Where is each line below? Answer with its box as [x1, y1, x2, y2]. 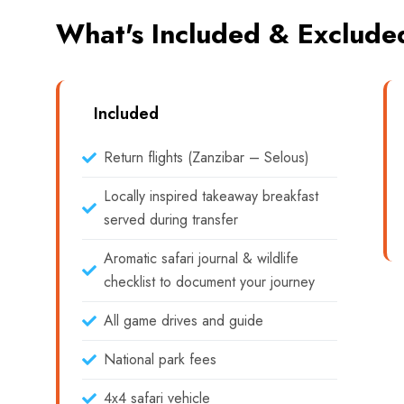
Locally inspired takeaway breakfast [104, 186, 318, 207]
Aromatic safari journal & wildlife [104, 248, 298, 269]
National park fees [104, 349, 216, 370]
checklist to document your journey [104, 271, 315, 292]
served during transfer [104, 209, 238, 230]
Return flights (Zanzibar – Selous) [104, 147, 309, 168]
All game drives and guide [104, 310, 263, 331]
